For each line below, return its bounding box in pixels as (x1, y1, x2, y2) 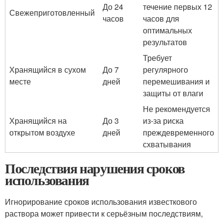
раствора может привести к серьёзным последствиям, (5, 208, 203, 219)
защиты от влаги (143, 87, 203, 99)
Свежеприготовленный (9, 7, 95, 18)
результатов (143, 36, 187, 48)
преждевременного (143, 127, 214, 138)
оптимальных (143, 25, 192, 36)
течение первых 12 (143, 1, 212, 12)
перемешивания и (143, 76, 210, 87)
